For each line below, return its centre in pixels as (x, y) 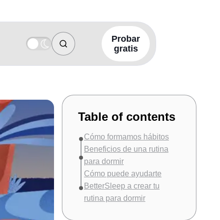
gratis (126, 49)
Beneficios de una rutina (126, 149)
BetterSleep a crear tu (122, 186)
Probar (126, 39)
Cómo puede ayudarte (123, 174)
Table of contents (127, 117)
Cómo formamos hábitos (126, 137)
